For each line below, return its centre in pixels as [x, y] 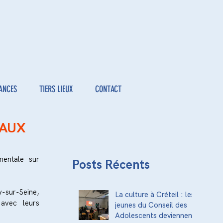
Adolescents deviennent [155, 216]
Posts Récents [111, 165]
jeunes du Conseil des [151, 205]
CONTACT [108, 89]
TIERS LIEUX [56, 89]
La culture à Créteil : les [155, 195]
